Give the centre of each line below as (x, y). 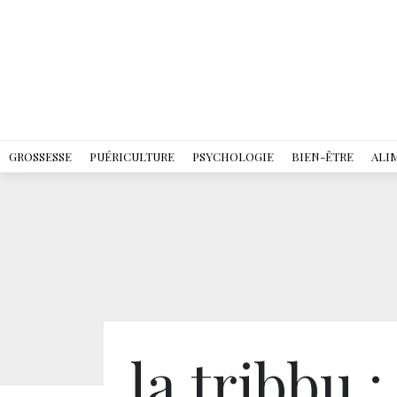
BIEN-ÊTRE (323, 156)
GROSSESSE (40, 156)
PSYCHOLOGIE (233, 156)
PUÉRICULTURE (132, 156)
